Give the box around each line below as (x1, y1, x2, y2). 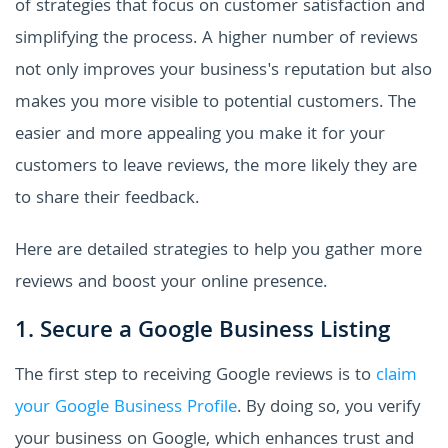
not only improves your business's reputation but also (15, 57, 432, 87)
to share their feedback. (15, 185, 199, 215)
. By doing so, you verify (237, 394, 420, 424)
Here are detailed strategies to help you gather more (15, 237, 422, 267)
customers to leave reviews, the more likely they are (15, 153, 417, 183)
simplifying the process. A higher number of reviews (15, 25, 418, 55)
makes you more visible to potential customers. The (15, 89, 416, 119)
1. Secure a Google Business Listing (15, 313, 390, 353)
